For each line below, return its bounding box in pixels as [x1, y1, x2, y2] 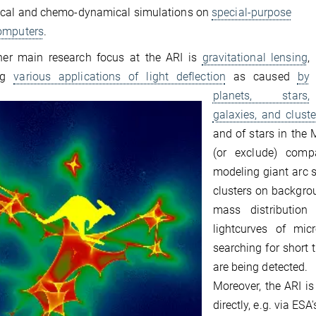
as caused [225, 70, 298, 83]
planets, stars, [212, 89, 310, 102]
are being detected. [212, 260, 311, 274]
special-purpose [212, 6, 292, 19]
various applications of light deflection [13, 70, 226, 83]
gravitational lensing [202, 51, 308, 64]
